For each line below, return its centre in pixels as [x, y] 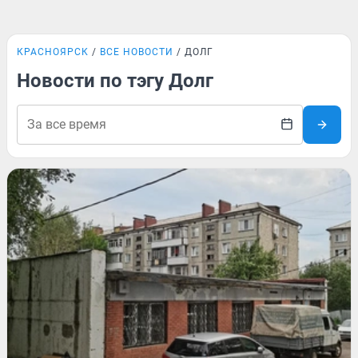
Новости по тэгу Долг [115, 81]
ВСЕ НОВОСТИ [137, 52]
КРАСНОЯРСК [53, 52]
